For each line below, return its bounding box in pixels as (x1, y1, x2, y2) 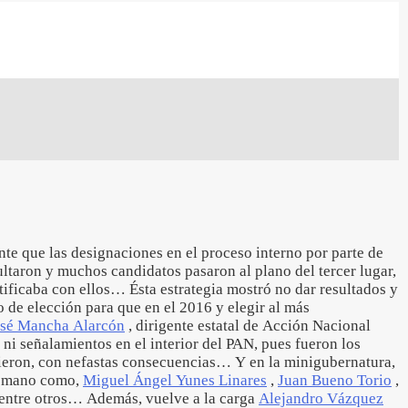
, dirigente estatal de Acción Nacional (125, 317, 371, 334)
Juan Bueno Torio (278, 372, 392, 389)
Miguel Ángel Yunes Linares (83, 372, 267, 389)
